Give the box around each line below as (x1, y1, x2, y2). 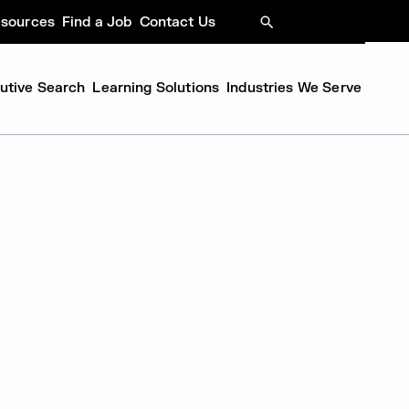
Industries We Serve (226, 79, 362, 97)
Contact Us (139, 13, 215, 31)
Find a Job (62, 13, 132, 31)
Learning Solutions (92, 79, 220, 97)
